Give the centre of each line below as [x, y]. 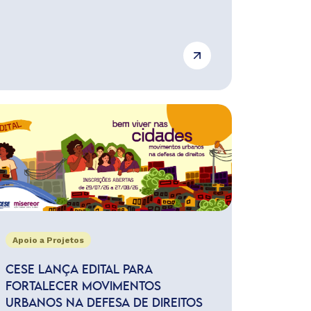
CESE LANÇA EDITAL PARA [79, 270]
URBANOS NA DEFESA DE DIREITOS [104, 303]
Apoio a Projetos [48, 240]
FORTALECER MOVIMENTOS [83, 287]
